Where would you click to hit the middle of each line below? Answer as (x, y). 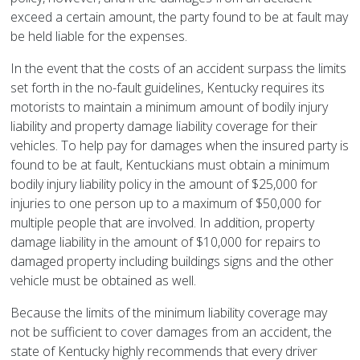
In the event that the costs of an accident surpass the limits (179, 69)
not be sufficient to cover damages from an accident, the (172, 332)
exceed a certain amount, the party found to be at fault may (180, 17)
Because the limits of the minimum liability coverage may (169, 313)
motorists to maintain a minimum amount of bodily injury (170, 107)
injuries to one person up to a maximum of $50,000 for (166, 204)
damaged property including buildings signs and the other (172, 262)
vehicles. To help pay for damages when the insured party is (180, 146)
